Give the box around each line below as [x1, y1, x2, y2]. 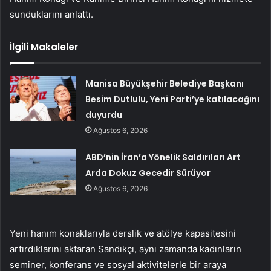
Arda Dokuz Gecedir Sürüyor [85, 167, 211, 180]
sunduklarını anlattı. [10, 8, 93, 21]
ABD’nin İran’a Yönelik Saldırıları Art [85, 151, 241, 164]
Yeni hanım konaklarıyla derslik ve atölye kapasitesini [10, 227, 236, 240]
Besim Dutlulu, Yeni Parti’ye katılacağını [85, 93, 260, 106]
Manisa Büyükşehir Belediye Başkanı [85, 77, 244, 90]
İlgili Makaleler [10, 41, 78, 54]
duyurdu [85, 109, 123, 122]
